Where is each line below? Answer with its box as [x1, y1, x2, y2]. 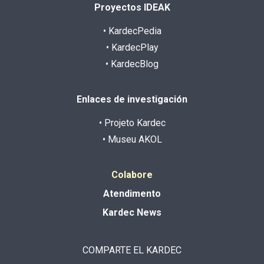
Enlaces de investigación [77, 93, 187, 105]
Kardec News [103, 206, 161, 218]
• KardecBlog [105, 58, 159, 70]
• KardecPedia [103, 25, 161, 37]
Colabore [111, 169, 153, 180]
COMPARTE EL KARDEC [82, 244, 181, 256]
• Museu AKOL [102, 133, 162, 145]
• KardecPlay [105, 41, 159, 53]
